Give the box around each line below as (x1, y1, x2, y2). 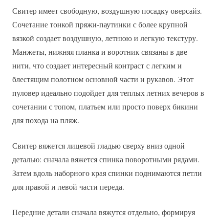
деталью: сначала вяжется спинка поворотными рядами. (12, 153, 199, 164)
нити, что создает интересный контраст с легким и (12, 60, 182, 70)
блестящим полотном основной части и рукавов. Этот (12, 73, 194, 84)
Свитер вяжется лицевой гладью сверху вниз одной (12, 140, 185, 151)
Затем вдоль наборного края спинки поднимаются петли (12, 167, 202, 178)
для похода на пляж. (12, 114, 79, 125)
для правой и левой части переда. (12, 181, 124, 192)
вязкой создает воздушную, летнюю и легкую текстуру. (12, 32, 198, 43)
